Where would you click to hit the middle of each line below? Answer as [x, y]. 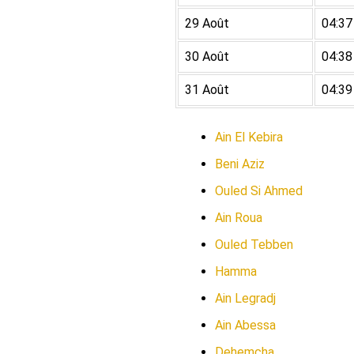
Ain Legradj [245, 298]
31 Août [207, 90]
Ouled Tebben [254, 245]
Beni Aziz [240, 164]
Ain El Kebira [249, 137]
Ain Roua [239, 218]
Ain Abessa [245, 325]
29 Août [207, 23]
